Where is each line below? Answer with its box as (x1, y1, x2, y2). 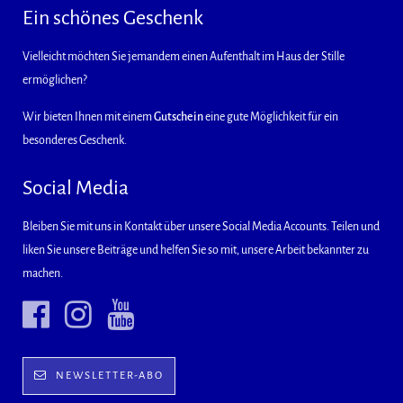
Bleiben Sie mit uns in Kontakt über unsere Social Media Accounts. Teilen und (22, 220, 380, 233)
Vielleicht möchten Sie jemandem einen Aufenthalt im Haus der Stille (22, 50, 345, 63)
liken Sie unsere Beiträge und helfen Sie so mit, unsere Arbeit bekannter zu (22, 244, 369, 256)
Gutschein (154, 111, 203, 123)
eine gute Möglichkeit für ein (203, 111, 338, 123)
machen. (22, 267, 63, 280)
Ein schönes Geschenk (22, 7, 203, 29)
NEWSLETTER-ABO (52, 370, 164, 381)
